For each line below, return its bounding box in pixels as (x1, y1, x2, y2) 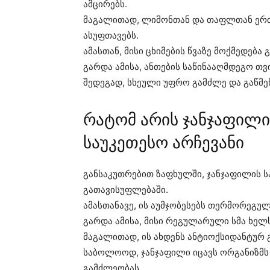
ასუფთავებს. (83, 30, 139, 42)
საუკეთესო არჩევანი (83, 133, 244, 153)
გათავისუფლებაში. (83, 184, 168, 196)
